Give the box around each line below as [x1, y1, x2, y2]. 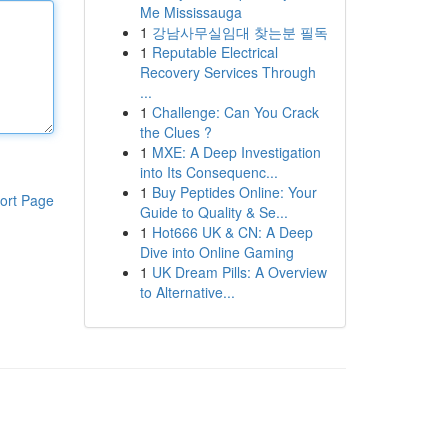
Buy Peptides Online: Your [151, 182, 317, 202]
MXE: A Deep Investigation [151, 142, 321, 162]
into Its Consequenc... [139, 162, 278, 182]
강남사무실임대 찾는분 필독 [151, 22, 328, 42]
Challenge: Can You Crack [151, 102, 319, 122]
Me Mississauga [139, 2, 242, 22]
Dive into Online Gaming [139, 242, 294, 262]
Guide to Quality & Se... [139, 202, 288, 222]
